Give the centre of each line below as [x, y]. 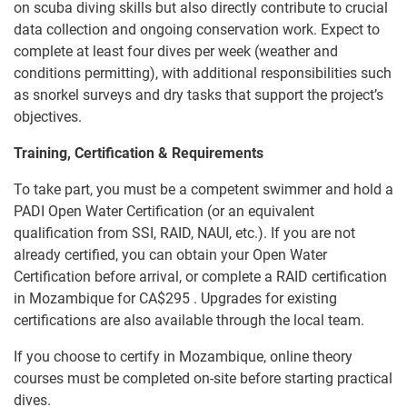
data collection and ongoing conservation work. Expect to [197, 29]
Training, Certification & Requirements [139, 153]
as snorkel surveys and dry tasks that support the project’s [199, 94]
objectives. [48, 116]
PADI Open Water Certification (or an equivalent [164, 211]
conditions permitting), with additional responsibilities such [203, 73]
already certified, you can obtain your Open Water [170, 254]
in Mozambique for [76, 298]
